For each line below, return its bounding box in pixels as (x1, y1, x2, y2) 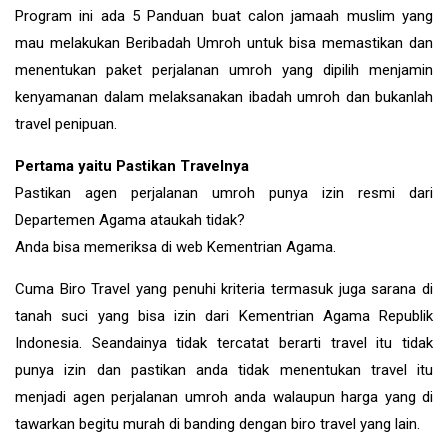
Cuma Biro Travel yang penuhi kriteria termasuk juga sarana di (15, 279, 433, 298)
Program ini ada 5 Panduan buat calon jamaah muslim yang (15, 6, 433, 25)
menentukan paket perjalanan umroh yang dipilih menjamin (15, 60, 433, 79)
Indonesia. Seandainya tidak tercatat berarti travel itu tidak (15, 333, 433, 352)
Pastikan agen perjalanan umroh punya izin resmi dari (15, 183, 433, 202)
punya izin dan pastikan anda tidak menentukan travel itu (15, 360, 433, 379)
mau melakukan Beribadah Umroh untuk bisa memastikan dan (15, 33, 433, 52)
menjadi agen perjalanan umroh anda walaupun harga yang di (15, 387, 433, 406)
